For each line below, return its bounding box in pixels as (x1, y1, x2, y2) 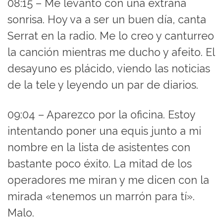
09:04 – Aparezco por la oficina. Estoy (7, 108, 195, 121)
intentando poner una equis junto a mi (7, 124, 201, 137)
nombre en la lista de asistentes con (7, 141, 190, 154)
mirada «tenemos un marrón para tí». (7, 190, 195, 203)
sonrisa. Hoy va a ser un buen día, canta (7, 13, 206, 26)
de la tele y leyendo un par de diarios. (7, 78, 198, 91)
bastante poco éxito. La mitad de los (7, 157, 192, 170)
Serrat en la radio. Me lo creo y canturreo (7, 29, 214, 42)
